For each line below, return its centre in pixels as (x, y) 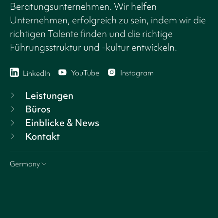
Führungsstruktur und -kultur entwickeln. (93, 47)
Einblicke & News (62, 123)
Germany (25, 164)
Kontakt (43, 136)
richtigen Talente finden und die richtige (91, 34)
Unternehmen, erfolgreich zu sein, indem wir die (108, 20)
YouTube (85, 73)
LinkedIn (36, 73)
